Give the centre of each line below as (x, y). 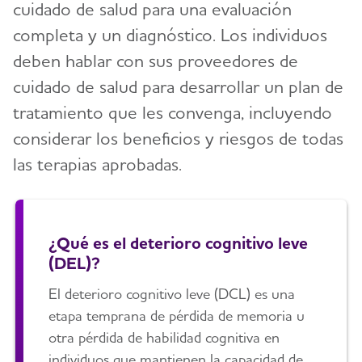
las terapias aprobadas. (97, 164)
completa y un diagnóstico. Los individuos (170, 34)
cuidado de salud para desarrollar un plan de (178, 86)
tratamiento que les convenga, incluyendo (173, 112)
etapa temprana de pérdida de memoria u (177, 316)
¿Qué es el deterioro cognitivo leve (179, 243)
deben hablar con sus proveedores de (156, 60)
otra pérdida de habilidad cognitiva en (164, 338)
